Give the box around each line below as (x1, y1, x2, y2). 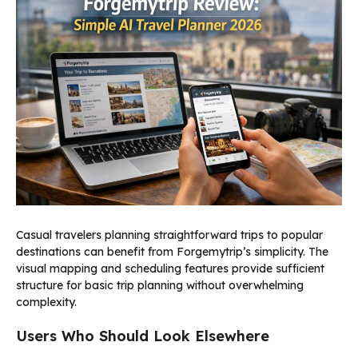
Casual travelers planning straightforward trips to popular (16, 227, 323, 242)
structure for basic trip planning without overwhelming (16, 277, 304, 292)
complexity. (16, 294, 77, 309)
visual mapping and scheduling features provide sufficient (16, 261, 324, 276)
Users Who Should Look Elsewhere (16, 326, 269, 345)
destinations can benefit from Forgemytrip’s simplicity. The (16, 244, 328, 259)
